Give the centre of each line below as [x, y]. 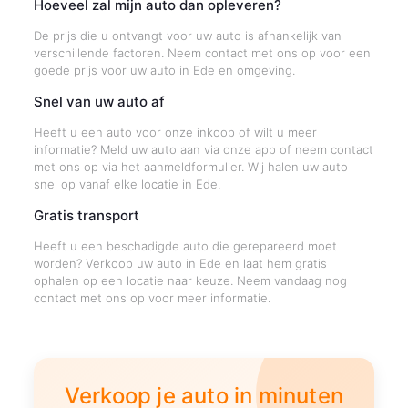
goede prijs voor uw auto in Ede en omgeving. [164, 70]
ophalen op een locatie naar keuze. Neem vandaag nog [190, 280]
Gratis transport [86, 215]
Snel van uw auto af [99, 102]
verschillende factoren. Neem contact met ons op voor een [202, 53]
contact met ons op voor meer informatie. [152, 298]
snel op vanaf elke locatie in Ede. [127, 184]
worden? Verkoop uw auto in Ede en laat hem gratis [180, 263]
